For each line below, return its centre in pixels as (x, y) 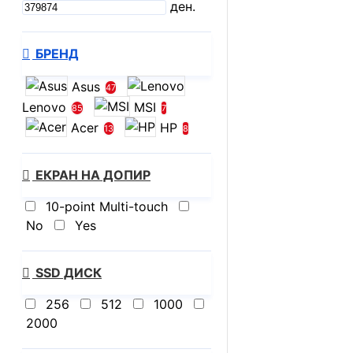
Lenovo (44, 106)
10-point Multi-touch (107, 206)
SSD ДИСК (67, 273)
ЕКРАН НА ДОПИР (91, 175)
